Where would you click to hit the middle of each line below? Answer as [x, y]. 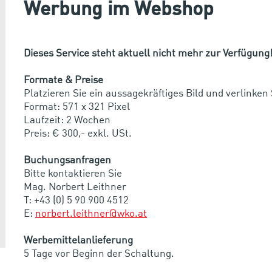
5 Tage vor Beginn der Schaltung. [99, 254]
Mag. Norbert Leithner [75, 187]
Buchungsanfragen [67, 160]
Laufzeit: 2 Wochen [67, 120]
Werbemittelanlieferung [78, 240]
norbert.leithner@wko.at [91, 214]
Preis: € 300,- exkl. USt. [78, 134]
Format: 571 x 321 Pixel [77, 107]
